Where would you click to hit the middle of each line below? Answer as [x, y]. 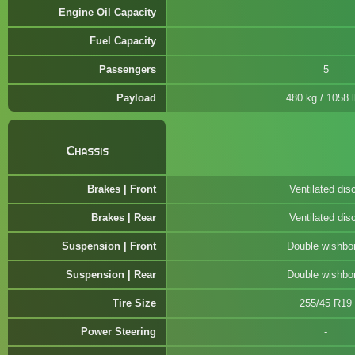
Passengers [128, 69]
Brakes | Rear [124, 218]
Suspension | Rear [111, 275]
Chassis [87, 151]
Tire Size [134, 303]
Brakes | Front [122, 189]
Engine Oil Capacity [107, 12]
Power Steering [118, 332]
